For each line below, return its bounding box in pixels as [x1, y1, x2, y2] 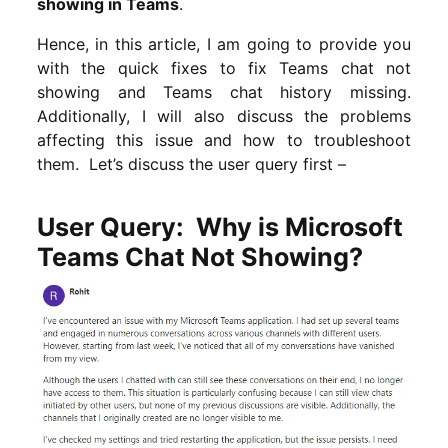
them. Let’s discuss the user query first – [37, 153, 346, 174]
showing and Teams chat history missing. [37, 81, 411, 102]
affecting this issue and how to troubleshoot [37, 129, 411, 150]
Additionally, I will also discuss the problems [37, 105, 411, 126]
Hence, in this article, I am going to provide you [37, 33, 411, 54]
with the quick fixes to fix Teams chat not [37, 57, 411, 78]
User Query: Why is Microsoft [37, 211, 403, 242]
